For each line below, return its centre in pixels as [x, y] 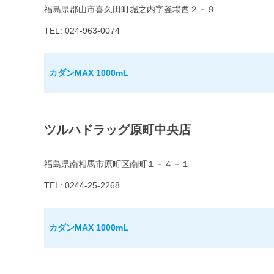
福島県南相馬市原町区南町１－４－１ [117, 164]
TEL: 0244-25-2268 [82, 186]
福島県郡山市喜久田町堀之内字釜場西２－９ [130, 9]
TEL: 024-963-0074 [82, 31]
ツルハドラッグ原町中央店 [117, 130]
